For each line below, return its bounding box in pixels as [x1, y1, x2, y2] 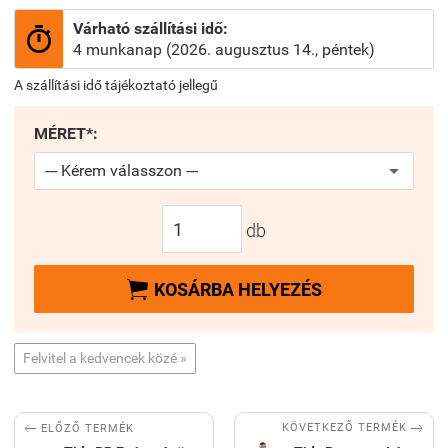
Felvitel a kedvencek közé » [23, 349, 187, 366]
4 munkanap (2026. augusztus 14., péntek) [73, 40, 375, 59]
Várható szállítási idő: [73, 19, 228, 38]
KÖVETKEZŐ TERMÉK [282, 421, 407, 434]
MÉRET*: [34, 124, 98, 143]
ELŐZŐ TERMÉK [41, 421, 134, 435]
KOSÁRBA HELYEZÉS [153, 278, 322, 300]
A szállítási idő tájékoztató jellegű [14, 77, 218, 93]
